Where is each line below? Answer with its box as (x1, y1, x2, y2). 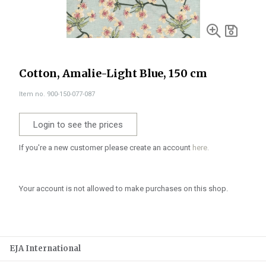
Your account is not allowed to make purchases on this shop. (19, 184, 228, 193)
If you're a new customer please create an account (19, 143, 192, 152)
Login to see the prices (33, 119, 123, 130)
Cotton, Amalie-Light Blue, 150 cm (19, 66, 207, 80)
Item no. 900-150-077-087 (19, 90, 95, 98)
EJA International (9, 243, 81, 254)
